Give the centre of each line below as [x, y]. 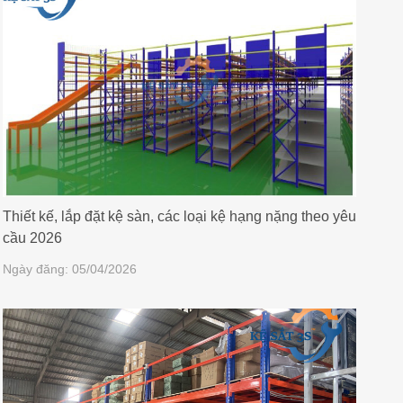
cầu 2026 [32, 237]
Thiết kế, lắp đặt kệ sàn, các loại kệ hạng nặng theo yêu [179, 216]
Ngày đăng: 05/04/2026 [69, 269]
